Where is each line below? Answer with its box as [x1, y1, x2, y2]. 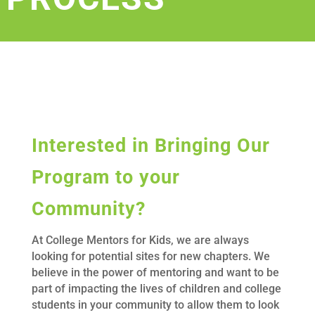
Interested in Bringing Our [31, 134, 270, 157]
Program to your [31, 165, 180, 188]
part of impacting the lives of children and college [31, 281, 281, 295]
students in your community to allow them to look [31, 297, 279, 311]
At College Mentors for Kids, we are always [31, 233, 249, 247]
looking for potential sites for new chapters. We [31, 249, 270, 263]
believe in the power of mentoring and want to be [31, 265, 279, 279]
